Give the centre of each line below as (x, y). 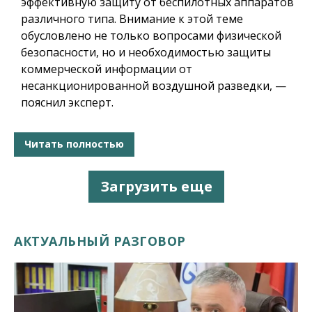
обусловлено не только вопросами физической (151, 35)
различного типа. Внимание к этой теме (132, 18)
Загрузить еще (156, 186)
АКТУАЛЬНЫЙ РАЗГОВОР (100, 241)
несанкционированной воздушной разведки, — (154, 85)
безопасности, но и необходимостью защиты (146, 52)
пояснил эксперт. (67, 102)
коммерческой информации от (107, 69)
